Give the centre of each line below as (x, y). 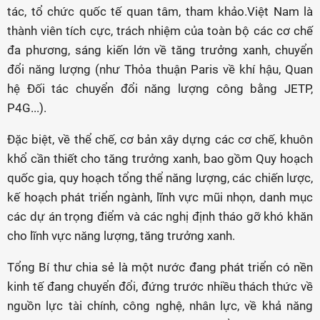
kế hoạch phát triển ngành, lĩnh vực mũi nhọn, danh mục (160, 197)
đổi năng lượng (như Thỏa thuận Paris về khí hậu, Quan (160, 70)
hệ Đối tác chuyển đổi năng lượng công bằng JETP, (160, 89)
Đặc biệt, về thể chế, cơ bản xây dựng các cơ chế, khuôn (160, 140)
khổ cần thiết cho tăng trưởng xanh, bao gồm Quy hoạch (160, 159)
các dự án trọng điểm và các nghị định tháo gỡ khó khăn (160, 217)
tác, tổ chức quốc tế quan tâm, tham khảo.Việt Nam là (160, 12)
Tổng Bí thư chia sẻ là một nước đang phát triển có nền (160, 267)
